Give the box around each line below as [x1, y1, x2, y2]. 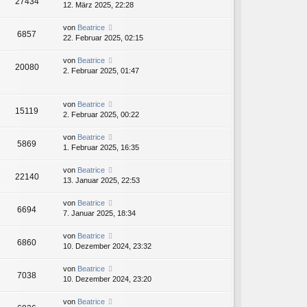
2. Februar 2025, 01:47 [63, 66, 139, 75]
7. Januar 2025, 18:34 [63, 209, 136, 218]
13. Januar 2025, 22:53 [63, 176, 140, 185]
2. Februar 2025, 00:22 [63, 110, 139, 119]
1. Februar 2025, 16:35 [63, 143, 139, 152]
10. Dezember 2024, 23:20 [63, 275, 151, 284]
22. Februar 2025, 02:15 [63, 34, 143, 42]
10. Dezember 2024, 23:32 [63, 242, 151, 251]
